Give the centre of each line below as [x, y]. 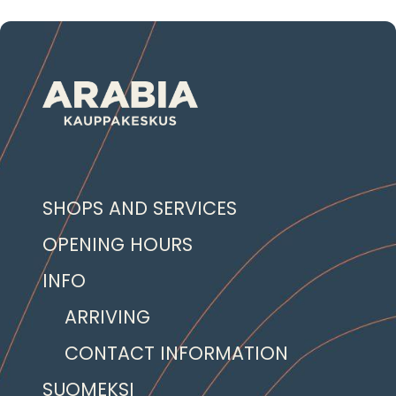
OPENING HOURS [118, 245]
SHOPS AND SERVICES [140, 209]
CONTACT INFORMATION [176, 354]
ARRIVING [107, 317]
